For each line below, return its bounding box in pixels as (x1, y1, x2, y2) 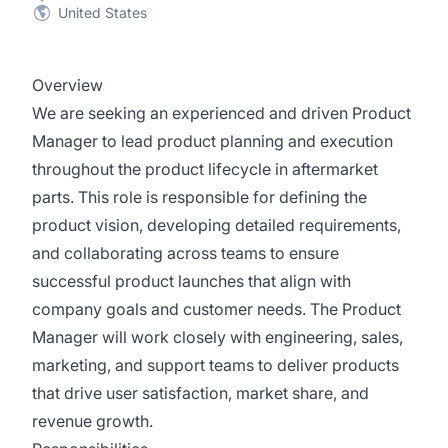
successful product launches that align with (32, 271, 351, 291)
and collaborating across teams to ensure (32, 243, 339, 263)
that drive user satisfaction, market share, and (32, 383, 369, 403)
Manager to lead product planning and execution (32, 131, 393, 151)
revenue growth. (32, 411, 153, 431)
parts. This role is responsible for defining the (32, 187, 367, 207)
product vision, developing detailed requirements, (32, 215, 401, 235)
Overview (32, 75, 103, 95)
